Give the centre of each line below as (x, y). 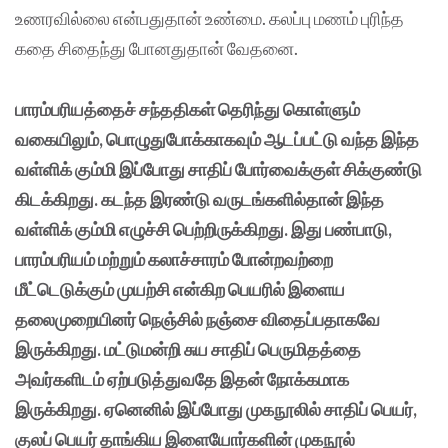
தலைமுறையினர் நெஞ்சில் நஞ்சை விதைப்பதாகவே (197, 318)
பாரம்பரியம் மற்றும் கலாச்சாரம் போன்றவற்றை (174, 258)
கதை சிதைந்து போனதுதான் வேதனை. (156, 47)
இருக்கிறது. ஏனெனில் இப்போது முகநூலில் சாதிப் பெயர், (216, 408)
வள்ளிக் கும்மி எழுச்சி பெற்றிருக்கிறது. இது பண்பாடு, (203, 228)
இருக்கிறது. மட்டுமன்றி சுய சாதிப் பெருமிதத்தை (188, 348)
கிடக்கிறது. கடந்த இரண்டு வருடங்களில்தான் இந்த (199, 198)
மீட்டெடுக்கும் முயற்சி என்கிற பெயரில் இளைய (180, 288)
